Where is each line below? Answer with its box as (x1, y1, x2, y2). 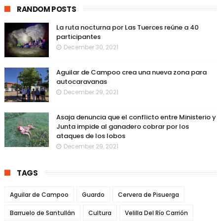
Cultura (88, 209, 111, 217)
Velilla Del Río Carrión (124, 209, 188, 217)
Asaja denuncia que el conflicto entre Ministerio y (56, 112, 216, 122)
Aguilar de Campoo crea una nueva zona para (56, 68, 207, 77)
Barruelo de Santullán (9, 209, 75, 217)
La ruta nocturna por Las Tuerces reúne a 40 (56, 23, 199, 32)
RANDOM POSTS (16, 4, 76, 14)
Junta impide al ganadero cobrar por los (56, 122, 189, 131)
